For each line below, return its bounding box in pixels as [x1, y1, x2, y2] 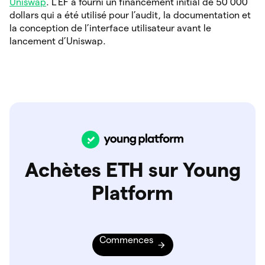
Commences [99, 234, 153, 245]
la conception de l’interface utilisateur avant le [9, 22, 211, 33]
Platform [92, 181, 173, 203]
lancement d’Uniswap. [9, 35, 106, 46]
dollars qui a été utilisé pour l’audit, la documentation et [9, 9, 251, 20]
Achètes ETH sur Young [24, 158, 241, 180]
